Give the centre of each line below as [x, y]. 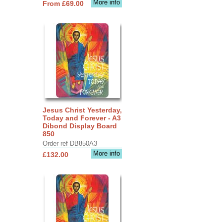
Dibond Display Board [80, 126]
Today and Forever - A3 [82, 118]
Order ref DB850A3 [70, 143]
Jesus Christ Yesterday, [82, 110]
